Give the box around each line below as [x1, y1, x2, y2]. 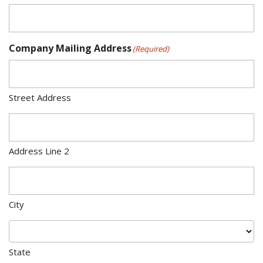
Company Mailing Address [9, 42, 131, 55]
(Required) [133, 43, 169, 54]
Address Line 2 [9, 145, 69, 157]
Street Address [9, 92, 71, 103]
